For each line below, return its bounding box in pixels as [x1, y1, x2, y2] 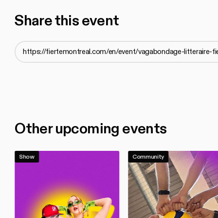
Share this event [15, 11, 119, 31]
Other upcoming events [15, 119, 167, 139]
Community [132, 153, 164, 161]
